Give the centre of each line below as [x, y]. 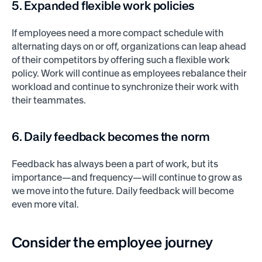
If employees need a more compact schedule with [117, 32]
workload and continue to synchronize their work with [125, 86]
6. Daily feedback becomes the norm [111, 136]
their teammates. [49, 100]
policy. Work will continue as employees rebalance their [129, 73]
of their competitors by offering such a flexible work [120, 59]
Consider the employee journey [113, 242]
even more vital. [47, 204]
